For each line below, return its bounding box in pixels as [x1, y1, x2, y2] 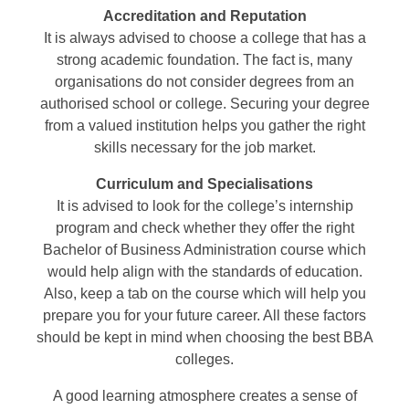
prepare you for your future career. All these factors [43, 307, 366, 323]
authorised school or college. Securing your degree [39, 95, 370, 111]
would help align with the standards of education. [47, 263, 362, 279]
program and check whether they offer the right [55, 219, 354, 236]
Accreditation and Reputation [102, 7, 307, 24]
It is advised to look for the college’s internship [56, 197, 353, 214]
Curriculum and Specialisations [96, 175, 313, 192]
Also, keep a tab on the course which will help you [43, 285, 366, 301]
